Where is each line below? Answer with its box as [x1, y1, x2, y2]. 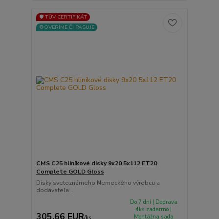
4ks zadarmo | [135, 205, 172, 213]
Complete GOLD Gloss [36, 167, 104, 175]
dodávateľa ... [36, 186, 75, 194]
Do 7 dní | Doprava [130, 198, 177, 206]
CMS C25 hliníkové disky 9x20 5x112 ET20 [36, 159, 157, 167]
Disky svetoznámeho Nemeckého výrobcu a [36, 178, 160, 187]
